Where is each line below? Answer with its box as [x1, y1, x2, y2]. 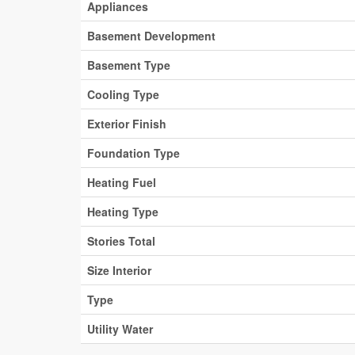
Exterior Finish [87, 116, 166, 132]
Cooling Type [87, 86, 159, 102]
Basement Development [87, 28, 216, 44]
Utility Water [87, 321, 153, 337]
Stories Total [87, 233, 155, 249]
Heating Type [87, 204, 158, 219]
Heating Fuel [87, 174, 156, 190]
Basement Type [87, 57, 170, 73]
